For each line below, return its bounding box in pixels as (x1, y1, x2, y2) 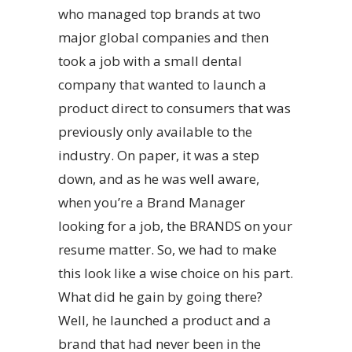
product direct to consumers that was (58, 99, 291, 118)
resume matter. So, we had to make (58, 240, 277, 259)
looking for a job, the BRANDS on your (58, 217, 292, 236)
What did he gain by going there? (58, 288, 262, 306)
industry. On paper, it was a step (58, 146, 259, 165)
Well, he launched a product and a (58, 311, 271, 330)
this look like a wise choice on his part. (58, 264, 293, 283)
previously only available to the (58, 123, 252, 141)
